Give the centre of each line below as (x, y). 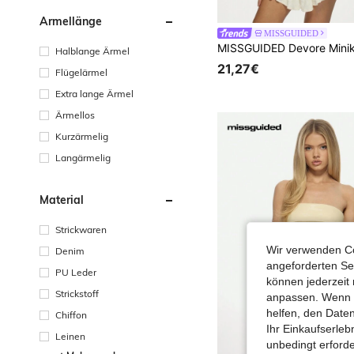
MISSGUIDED (292, 33)
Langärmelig (83, 157)
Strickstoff (77, 293)
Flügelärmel (81, 72)
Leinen (70, 336)
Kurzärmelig (82, 136)
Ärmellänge (71, 21)
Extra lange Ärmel (94, 93)
